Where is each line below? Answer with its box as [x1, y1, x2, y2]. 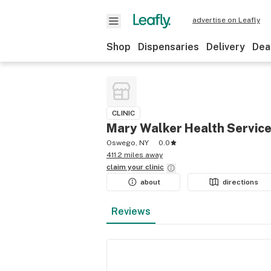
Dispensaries [138, 41, 199, 53]
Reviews [111, 206, 151, 217]
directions [223, 178, 259, 186]
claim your [106, 163, 145, 171]
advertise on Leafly [192, 16, 260, 24]
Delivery [206, 41, 245, 53]
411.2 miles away [106, 151, 163, 159]
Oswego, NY [106, 139, 149, 147]
